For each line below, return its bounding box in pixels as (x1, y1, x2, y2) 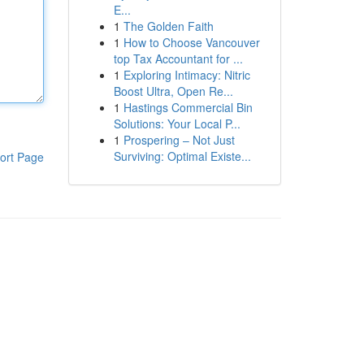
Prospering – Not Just (123, 132, 235, 148)
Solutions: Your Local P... (113, 115, 240, 132)
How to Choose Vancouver (123, 34, 260, 50)
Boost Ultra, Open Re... (113, 83, 233, 99)
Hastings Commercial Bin (123, 99, 253, 115)
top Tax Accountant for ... (113, 50, 243, 67)
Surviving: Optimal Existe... (113, 148, 251, 164)
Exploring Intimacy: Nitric (123, 67, 250, 83)
